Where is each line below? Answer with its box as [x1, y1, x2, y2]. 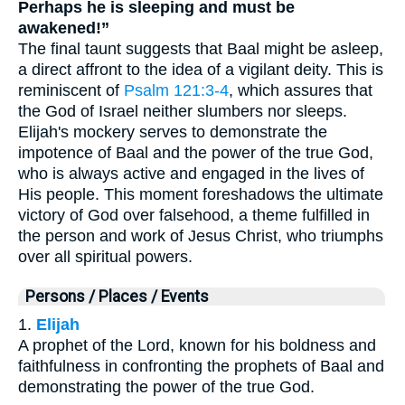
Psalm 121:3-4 [124, 81, 229, 100]
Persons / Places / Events [25, 287, 209, 306]
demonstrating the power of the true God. [18, 378, 315, 397]
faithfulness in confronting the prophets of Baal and [18, 357, 384, 376]
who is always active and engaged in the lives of [18, 165, 364, 184]
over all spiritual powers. [18, 248, 193, 267]
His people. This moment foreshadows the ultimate [18, 185, 383, 204]
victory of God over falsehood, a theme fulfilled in [18, 206, 370, 225]
